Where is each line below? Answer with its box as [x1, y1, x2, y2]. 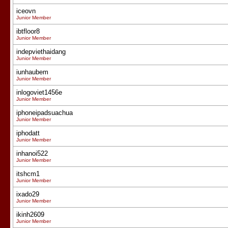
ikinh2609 [16, 211, 44, 218]
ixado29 [16, 190, 39, 198]
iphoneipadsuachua [16, 109, 73, 117]
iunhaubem [16, 68, 48, 76]
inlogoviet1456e [16, 89, 62, 96]
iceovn [16, 7, 36, 15]
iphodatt [16, 129, 40, 137]
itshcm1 [16, 170, 40, 178]
